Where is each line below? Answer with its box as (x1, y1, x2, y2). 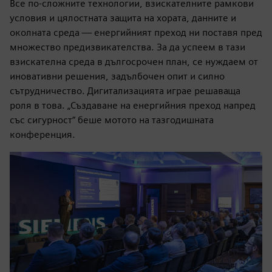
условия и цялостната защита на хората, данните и (10, 12, 236, 24)
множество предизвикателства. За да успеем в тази (10, 41, 245, 53)
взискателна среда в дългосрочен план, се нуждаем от (10, 55, 258, 67)
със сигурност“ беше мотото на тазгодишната (10, 114, 214, 126)
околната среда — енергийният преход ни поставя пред (10, 26, 262, 38)
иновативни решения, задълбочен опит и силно (10, 70, 225, 82)
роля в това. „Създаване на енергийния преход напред (10, 99, 256, 111)
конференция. (10, 128, 75, 140)
